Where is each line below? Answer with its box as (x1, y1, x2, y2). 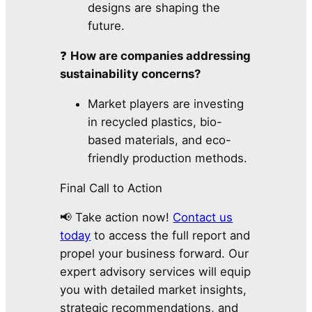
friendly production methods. (88, 150, 248, 165)
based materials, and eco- (88, 132, 232, 147)
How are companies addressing (70, 49, 251, 63)
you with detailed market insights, (60, 283, 247, 297)
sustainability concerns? (60, 67, 201, 81)
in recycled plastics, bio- (88, 114, 223, 129)
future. (88, 19, 125, 33)
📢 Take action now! (60, 210, 173, 225)
